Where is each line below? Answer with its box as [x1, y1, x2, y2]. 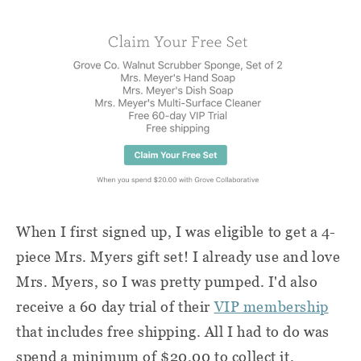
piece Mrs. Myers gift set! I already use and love [16, 247, 341, 265]
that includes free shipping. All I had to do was [16, 322, 330, 340]
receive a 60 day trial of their [16, 297, 214, 315]
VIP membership [214, 297, 329, 315]
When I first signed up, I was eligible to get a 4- [16, 222, 336, 240]
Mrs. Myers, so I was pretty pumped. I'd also [16, 272, 318, 290]
